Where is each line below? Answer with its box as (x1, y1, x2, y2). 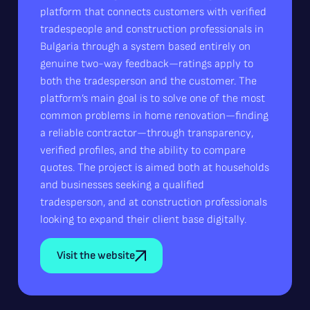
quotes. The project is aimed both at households (40, 161, 269, 174)
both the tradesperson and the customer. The (40, 75, 257, 88)
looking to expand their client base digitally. (40, 213, 246, 226)
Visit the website (57, 249, 135, 263)
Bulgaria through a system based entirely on (40, 40, 250, 53)
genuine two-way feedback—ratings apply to (40, 57, 253, 71)
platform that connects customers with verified (40, 6, 266, 19)
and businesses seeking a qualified (40, 179, 204, 192)
